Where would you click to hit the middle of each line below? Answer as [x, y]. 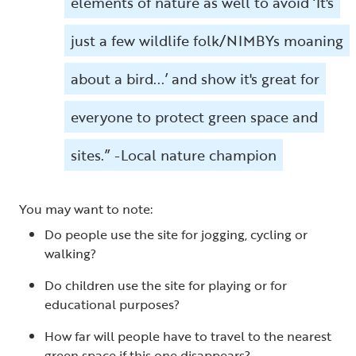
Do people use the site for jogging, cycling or [176, 235]
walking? [74, 254]
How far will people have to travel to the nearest [188, 337]
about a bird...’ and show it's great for [195, 79]
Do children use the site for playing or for [166, 286]
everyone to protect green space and [194, 117]
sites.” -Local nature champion [174, 155]
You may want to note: [89, 209]
